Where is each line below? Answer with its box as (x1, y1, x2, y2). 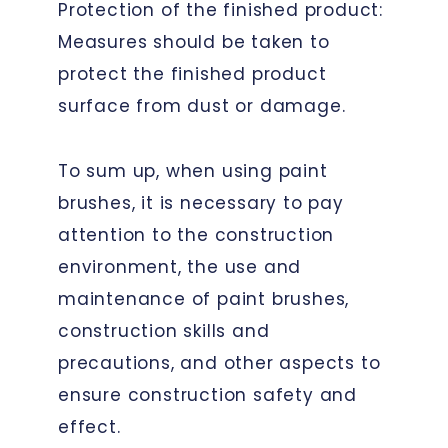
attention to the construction (58, 222, 335, 247)
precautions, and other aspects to (58, 350, 381, 375)
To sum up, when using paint (58, 158, 328, 183)
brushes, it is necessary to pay (58, 190, 344, 215)
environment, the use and (58, 254, 302, 279)
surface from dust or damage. (58, 93, 346, 118)
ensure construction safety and (58, 382, 357, 407)
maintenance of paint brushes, (58, 286, 350, 311)
